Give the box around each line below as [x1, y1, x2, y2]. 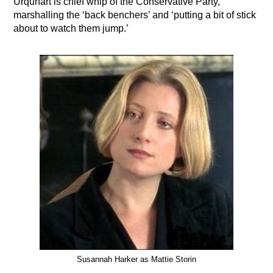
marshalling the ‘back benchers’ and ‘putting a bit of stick [13, 10, 257, 21]
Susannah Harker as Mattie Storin [77, 255, 196, 264]
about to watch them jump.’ [13, 23, 129, 34]
